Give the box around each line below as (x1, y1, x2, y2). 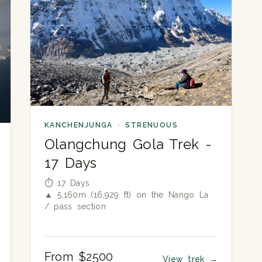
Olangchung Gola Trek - (44, 135, 212, 153)
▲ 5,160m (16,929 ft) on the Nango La (44, 189, 209, 199)
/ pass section (44, 201, 106, 211)
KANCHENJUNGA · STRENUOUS (44, 120, 178, 129)
